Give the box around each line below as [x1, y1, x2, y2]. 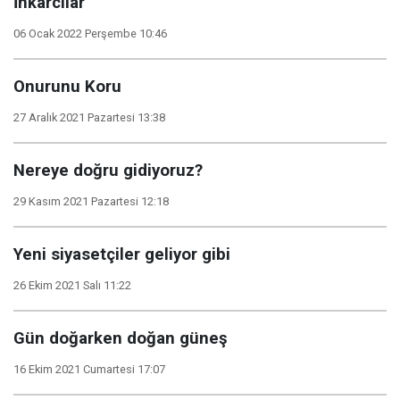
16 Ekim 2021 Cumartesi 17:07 [13, 362, 165, 376]
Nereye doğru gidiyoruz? [13, 161, 203, 180]
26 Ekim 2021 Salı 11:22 [13, 279, 131, 292]
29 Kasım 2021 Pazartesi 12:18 [13, 195, 169, 208]
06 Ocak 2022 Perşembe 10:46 [13, 27, 167, 40]
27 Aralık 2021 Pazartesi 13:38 [13, 111, 165, 124]
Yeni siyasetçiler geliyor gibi [13, 245, 230, 264]
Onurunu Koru [13, 77, 121, 96]
